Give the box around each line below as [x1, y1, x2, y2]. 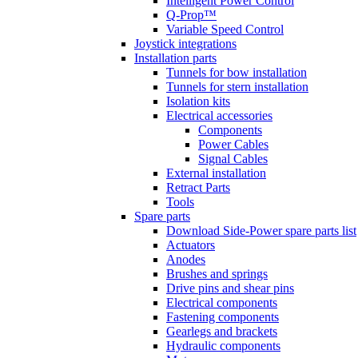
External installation [166, 166, 266, 180]
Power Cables [198, 137, 268, 151]
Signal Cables [198, 152, 268, 165]
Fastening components [166, 310, 279, 324]
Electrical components [166, 296, 277, 309]
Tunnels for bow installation [166, 66, 307, 79]
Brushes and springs [166, 267, 268, 280]
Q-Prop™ [166, 8, 217, 22]
